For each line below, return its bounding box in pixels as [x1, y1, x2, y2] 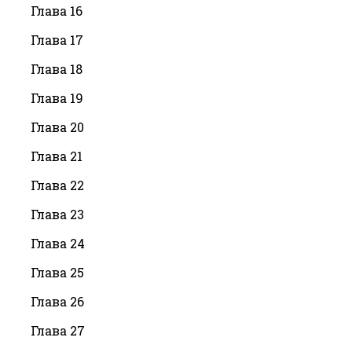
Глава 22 [31, 176, 84, 193]
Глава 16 [31, 2, 82, 19]
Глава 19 [31, 89, 83, 106]
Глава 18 [31, 60, 82, 77]
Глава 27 [31, 321, 85, 339]
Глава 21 [31, 147, 82, 164]
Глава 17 [31, 31, 83, 48]
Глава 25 [31, 263, 84, 280]
